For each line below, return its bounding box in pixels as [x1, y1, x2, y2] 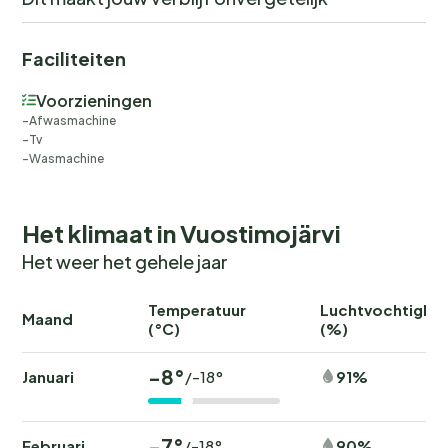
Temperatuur [148, 299, 246, 319]
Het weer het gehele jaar [22, 249, 228, 273]
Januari [22, 366, 74, 386]
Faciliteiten [22, 46, 126, 70]
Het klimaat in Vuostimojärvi [22, 217, 341, 248]
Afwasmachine [29, 112, 116, 128]
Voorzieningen [36, 89, 152, 111]
